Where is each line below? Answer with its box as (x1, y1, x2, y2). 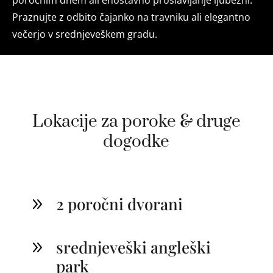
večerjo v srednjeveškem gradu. (12, 27, 157, 41)
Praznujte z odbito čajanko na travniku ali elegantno (12, 10, 250, 24)
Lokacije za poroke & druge (32, 111, 241, 132)
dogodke (103, 131, 170, 152)
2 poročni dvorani (55, 193, 183, 214)
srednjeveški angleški (55, 236, 211, 258)
